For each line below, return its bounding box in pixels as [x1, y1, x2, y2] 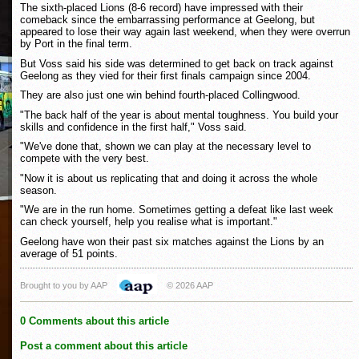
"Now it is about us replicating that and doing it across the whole [20, 171, 317, 184]
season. [20, 184, 57, 196]
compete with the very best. [20, 152, 149, 165]
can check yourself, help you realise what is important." [20, 216, 277, 228]
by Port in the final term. [20, 37, 132, 50]
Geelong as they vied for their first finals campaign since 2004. [20, 69, 311, 82]
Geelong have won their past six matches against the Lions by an [20, 236, 324, 248]
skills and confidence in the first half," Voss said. [20, 120, 247, 133]
